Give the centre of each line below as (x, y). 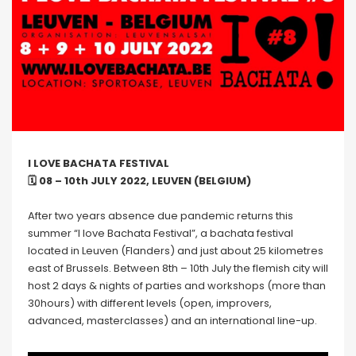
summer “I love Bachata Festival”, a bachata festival (161, 234)
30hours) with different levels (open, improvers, (150, 304)
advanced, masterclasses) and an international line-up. (172, 321)
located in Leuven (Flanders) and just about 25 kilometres (176, 251)
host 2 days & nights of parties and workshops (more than (177, 286)
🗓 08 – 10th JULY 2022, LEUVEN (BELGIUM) (139, 181)
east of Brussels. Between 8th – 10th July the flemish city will (178, 269)
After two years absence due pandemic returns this (161, 216)
